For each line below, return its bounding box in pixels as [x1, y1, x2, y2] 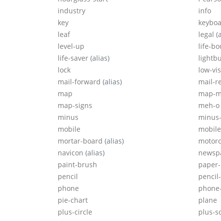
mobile [58, 124, 80, 134]
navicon [58, 148, 85, 158]
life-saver [58, 53, 90, 63]
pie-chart [58, 195, 88, 205]
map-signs [58, 101, 92, 110]
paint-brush [58, 160, 97, 170]
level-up [58, 41, 84, 51]
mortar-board [58, 136, 105, 146]
